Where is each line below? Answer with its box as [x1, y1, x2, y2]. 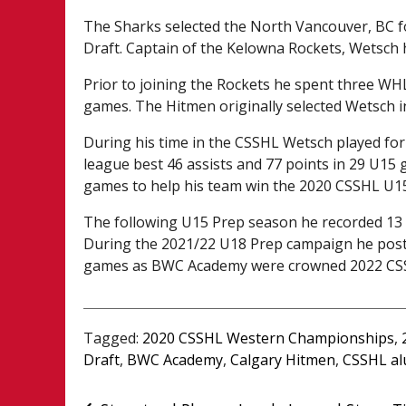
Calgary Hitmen [230, 349, 336, 370]
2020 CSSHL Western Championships [142, 327, 395, 348]
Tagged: [83, 327, 143, 348]
